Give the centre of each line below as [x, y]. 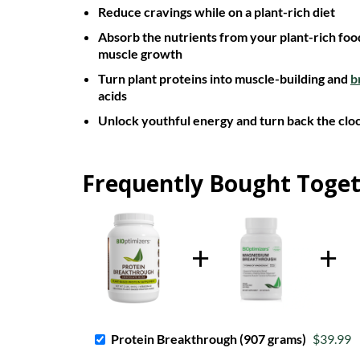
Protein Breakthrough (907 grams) [209, 339]
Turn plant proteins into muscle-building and [224, 78]
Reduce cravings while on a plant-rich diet [217, 12]
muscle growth [140, 53]
